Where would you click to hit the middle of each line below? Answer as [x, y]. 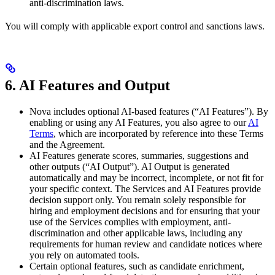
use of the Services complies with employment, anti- [130, 222]
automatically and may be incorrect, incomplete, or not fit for [146, 177]
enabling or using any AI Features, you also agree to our [139, 122]
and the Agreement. [67, 144]
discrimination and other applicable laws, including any [136, 233]
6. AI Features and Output [87, 86]
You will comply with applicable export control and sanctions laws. [135, 26]
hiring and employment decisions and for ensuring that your [145, 211]
